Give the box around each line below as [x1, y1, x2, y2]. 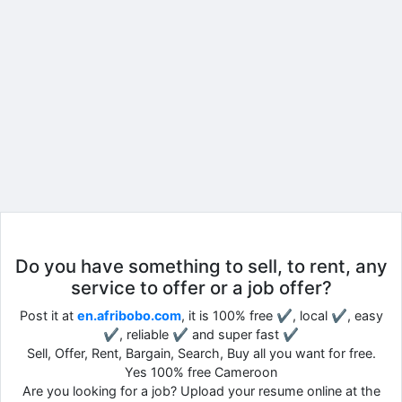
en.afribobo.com [76, 307, 181, 323]
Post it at [19, 307, 77, 323]
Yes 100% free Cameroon [125, 363, 277, 380]
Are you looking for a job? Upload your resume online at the [22, 382, 380, 398]
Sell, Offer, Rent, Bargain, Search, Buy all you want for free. [26, 345, 376, 361]
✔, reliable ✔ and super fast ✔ [103, 326, 299, 342]
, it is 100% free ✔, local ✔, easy [180, 307, 383, 323]
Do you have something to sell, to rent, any [14, 254, 388, 277]
